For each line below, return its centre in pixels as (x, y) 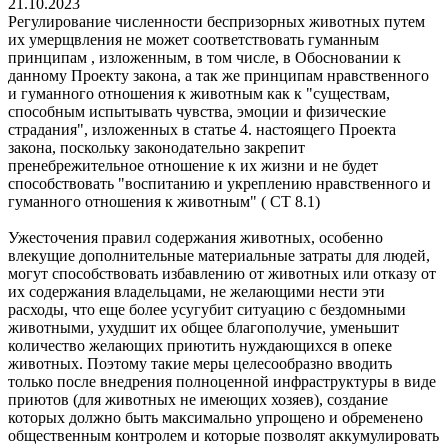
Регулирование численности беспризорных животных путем (216, 21)
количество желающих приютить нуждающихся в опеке (200, 345)
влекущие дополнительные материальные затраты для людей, (219, 255)
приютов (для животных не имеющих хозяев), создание (198, 399)
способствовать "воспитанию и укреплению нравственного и (219, 183)
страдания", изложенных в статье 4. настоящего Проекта (202, 129)
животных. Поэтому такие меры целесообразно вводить (200, 363)
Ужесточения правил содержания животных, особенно (195, 237)
